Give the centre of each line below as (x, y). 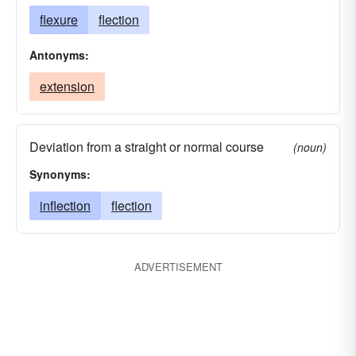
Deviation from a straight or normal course (147, 147)
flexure (59, 19)
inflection (65, 205)
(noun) (310, 147)
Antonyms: (59, 55)
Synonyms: (60, 174)
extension (67, 86)
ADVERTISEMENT (178, 267)
